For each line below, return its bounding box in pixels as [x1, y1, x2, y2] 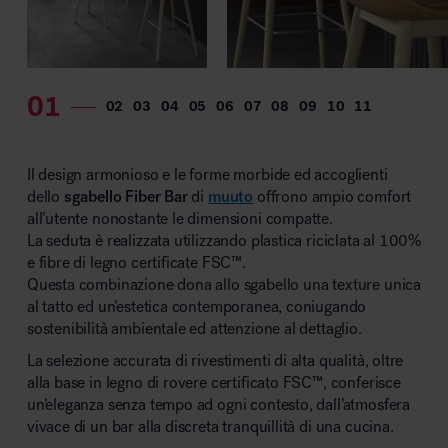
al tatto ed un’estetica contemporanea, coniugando [26, 297, 367, 317]
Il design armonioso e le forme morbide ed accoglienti [26, 165, 388, 185]
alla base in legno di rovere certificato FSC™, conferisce [26, 372, 401, 392]
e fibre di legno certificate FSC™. [26, 253, 246, 273]
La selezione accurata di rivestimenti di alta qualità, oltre [26, 350, 404, 370]
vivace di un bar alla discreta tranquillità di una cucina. [26, 416, 394, 436]
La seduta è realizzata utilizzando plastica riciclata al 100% [26, 231, 422, 251]
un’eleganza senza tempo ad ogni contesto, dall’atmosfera [26, 394, 411, 414]
